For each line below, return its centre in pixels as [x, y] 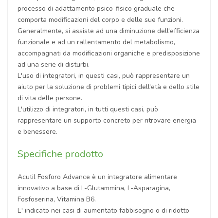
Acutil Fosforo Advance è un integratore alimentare [97, 177]
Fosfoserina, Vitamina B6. [57, 199]
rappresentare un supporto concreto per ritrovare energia [107, 120]
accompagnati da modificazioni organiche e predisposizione [109, 53]
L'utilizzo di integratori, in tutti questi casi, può [88, 109]
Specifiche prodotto [60, 154]
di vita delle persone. [50, 98]
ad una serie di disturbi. [54, 64]
